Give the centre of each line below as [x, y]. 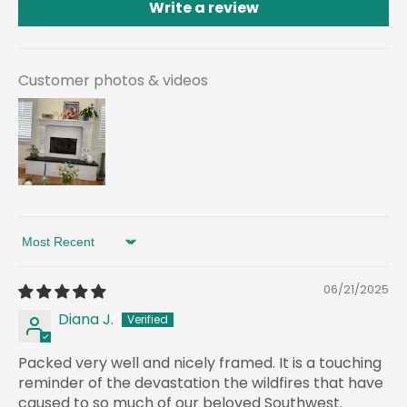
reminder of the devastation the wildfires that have [201, 382]
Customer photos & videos [113, 80]
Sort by [43, 249]
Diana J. [86, 319]
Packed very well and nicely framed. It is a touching [200, 362]
